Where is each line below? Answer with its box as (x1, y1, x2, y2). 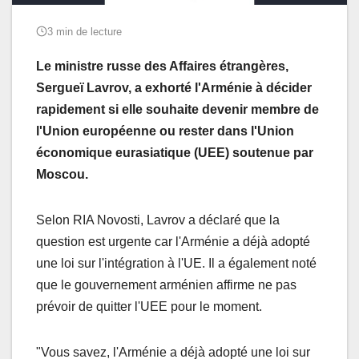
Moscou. (36, 167, 88, 181)
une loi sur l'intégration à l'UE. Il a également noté (36, 256, 317, 270)
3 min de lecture (47, 25, 122, 38)
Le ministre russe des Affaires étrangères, (36, 58, 288, 73)
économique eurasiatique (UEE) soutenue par (36, 145, 313, 159)
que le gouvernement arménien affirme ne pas (36, 277, 296, 292)
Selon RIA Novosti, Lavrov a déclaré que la (36, 212, 280, 227)
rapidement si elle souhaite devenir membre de (36, 102, 319, 116)
